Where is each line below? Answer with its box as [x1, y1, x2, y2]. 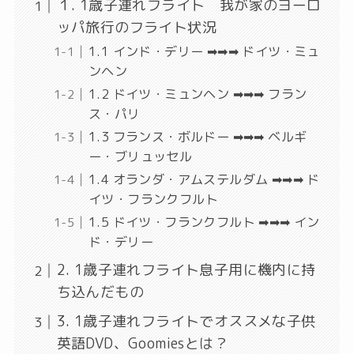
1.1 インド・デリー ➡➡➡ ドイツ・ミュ [88, 43, 320, 61]
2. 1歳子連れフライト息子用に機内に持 [56, 260, 316, 281]
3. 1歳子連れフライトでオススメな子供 [56, 311, 316, 332]
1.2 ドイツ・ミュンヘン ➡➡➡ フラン [88, 85, 307, 104]
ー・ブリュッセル [88, 148, 193, 166]
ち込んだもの [56, 282, 145, 303]
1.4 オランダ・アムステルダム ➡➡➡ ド [88, 171, 320, 189]
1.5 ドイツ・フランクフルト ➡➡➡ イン [88, 213, 320, 232]
